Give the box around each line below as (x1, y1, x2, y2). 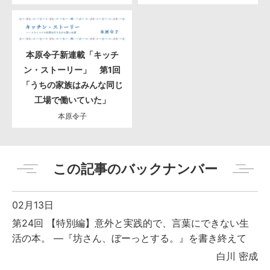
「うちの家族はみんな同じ (21, 80, 123, 90)
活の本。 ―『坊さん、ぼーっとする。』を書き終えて (12, 232, 246, 245)
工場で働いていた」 (34, 95, 110, 105)
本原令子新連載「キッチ (25, 49, 119, 60)
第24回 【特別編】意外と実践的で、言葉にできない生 (12, 217, 249, 230)
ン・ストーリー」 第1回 (24, 64, 121, 75)
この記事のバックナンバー (52, 160, 218, 177)
